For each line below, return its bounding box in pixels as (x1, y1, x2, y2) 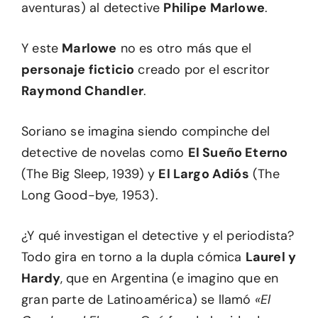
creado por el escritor (134, 61, 270, 78)
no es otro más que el (116, 40, 252, 57)
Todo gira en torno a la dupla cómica (21, 248, 246, 265)
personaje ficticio (21, 61, 135, 78)
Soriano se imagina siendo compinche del (21, 123, 270, 140)
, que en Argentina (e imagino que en (60, 270, 279, 287)
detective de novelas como (21, 144, 188, 161)
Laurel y (245, 248, 297, 265)
